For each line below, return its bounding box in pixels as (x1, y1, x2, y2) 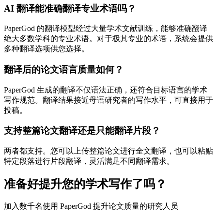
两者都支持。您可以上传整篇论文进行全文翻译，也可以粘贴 (4, 147, 213, 155)
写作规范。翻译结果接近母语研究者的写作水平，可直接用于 (4, 95, 213, 104)
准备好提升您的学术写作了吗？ (4, 178, 167, 191)
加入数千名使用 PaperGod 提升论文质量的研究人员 (4, 201, 178, 210)
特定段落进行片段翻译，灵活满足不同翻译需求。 (4, 157, 174, 166)
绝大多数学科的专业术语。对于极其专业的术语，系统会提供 (4, 34, 213, 43)
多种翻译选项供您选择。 (4, 45, 89, 53)
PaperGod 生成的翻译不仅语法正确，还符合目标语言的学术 (4, 85, 207, 94)
